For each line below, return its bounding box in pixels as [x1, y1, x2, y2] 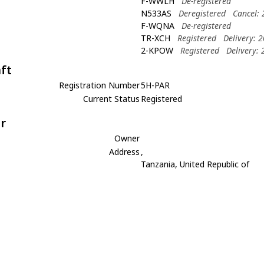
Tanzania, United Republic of [141, 159, 250, 170]
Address [109, 146, 140, 157]
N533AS [141, 8, 172, 19]
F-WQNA [141, 20, 175, 31]
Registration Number [59, 80, 140, 91]
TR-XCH [141, 32, 171, 44]
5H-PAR [141, 80, 170, 91]
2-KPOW [141, 45, 174, 56]
